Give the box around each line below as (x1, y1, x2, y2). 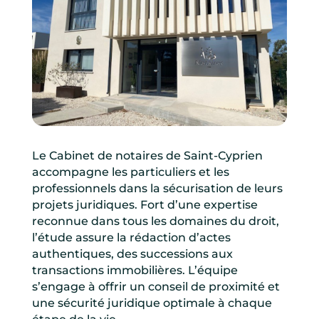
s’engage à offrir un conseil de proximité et (31, 279, 280, 293)
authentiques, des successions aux (31, 246, 233, 261)
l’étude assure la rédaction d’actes (31, 230, 231, 244)
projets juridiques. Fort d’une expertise (31, 197, 258, 211)
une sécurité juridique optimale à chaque (31, 296, 272, 310)
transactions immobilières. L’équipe (31, 263, 238, 277)
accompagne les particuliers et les (31, 164, 229, 179)
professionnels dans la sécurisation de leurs (31, 181, 283, 195)
